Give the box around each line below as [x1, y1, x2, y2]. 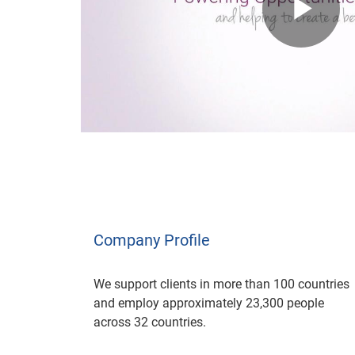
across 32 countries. [94, 315, 206, 330]
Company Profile [94, 231, 210, 250]
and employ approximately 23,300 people [94, 296, 324, 311]
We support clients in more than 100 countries [94, 277, 349, 292]
